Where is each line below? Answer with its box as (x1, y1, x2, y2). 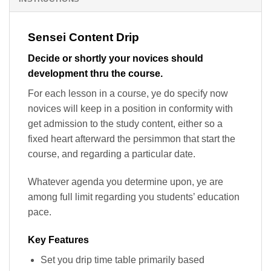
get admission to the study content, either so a (28, 118, 223, 129)
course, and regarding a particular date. (28, 148, 195, 159)
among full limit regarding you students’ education (28, 191, 240, 202)
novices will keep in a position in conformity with (28, 103, 233, 114)
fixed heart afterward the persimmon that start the (28, 133, 235, 144)
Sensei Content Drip (28, 31, 139, 44)
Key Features (28, 234, 89, 245)
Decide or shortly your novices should (28, 53, 203, 64)
